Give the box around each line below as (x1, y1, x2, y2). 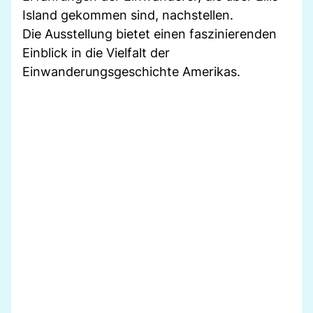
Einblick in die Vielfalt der (22, 45, 170, 60)
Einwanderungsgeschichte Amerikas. (22, 64, 240, 79)
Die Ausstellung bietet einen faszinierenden (22, 26, 277, 41)
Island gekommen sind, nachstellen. (22, 7, 233, 22)
